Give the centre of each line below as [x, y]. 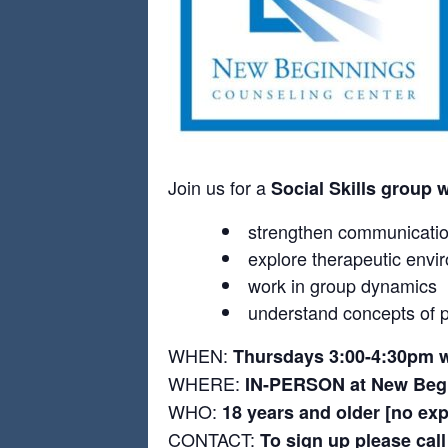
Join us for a [219, 187]
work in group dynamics [342, 285]
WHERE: [204, 383]
